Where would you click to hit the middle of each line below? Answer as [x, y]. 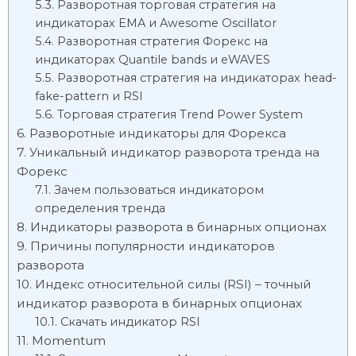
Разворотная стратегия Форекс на [162, 41]
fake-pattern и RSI [89, 96]
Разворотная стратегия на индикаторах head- [197, 78]
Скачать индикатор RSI [130, 322]
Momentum [69, 341]
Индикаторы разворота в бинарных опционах [178, 227]
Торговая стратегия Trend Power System [180, 114]
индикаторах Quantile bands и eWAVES [152, 60]
